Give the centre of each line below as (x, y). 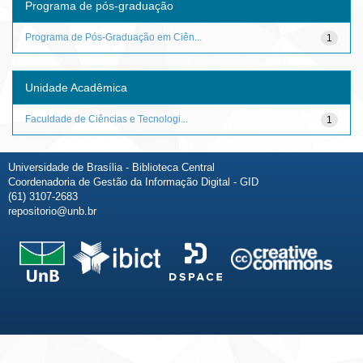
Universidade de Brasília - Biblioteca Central (111, 167)
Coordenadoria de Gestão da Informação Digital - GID (133, 181)
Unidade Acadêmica (76, 87)
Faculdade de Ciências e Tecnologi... (107, 119)
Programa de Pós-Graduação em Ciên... (113, 37)
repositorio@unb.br (52, 211)
